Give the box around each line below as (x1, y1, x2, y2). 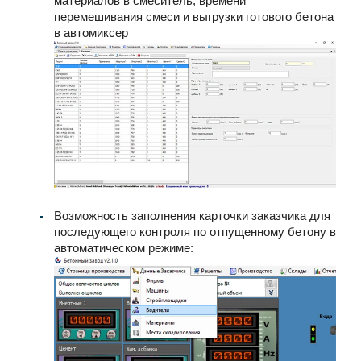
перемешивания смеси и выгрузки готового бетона (54, 9, 334, 23)
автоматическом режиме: (54, 240, 193, 255)
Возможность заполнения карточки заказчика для (54, 208, 330, 222)
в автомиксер (54, 25, 128, 39)
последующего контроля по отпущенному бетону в (54, 224, 336, 239)
